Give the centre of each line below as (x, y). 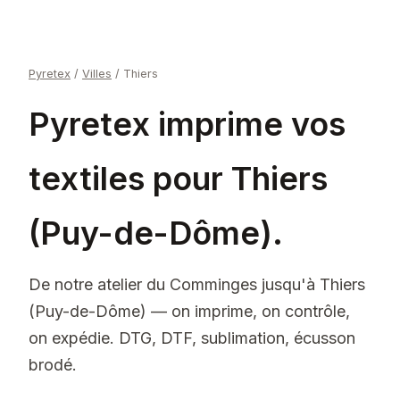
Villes (97, 74)
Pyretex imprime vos (187, 124)
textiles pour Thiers (178, 179)
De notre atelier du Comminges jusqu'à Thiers (197, 284)
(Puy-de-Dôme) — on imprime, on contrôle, (189, 311)
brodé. (53, 365)
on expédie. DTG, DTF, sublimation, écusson (192, 338)
